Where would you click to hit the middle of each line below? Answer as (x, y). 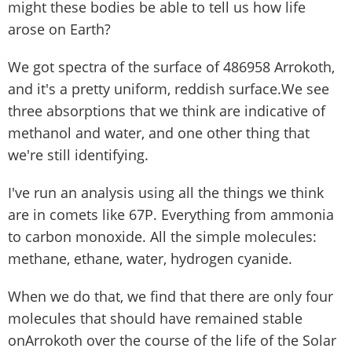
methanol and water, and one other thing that (159, 132)
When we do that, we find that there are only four (170, 296)
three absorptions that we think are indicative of (167, 110)
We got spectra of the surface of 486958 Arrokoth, (171, 66)
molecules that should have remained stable (155, 318)
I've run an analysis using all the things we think (166, 192)
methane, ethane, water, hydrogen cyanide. (150, 258)
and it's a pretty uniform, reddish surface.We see (169, 88)
